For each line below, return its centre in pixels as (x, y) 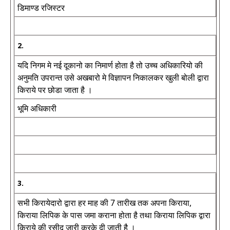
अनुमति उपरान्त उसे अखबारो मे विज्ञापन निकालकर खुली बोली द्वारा (113, 78)
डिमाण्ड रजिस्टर (41, 8)
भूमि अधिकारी (37, 108)
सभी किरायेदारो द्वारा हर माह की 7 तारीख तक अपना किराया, (104, 203)
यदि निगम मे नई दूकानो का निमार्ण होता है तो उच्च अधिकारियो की (110, 65)
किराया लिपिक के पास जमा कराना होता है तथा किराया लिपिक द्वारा (114, 215)
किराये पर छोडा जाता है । (55, 90)
